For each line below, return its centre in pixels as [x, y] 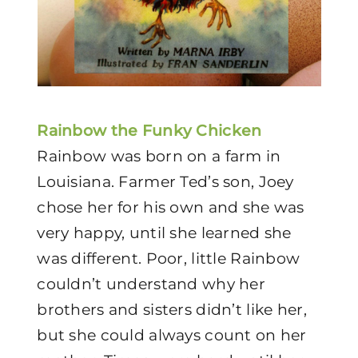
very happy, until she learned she [164, 233]
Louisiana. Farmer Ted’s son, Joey [165, 182]
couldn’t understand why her [151, 284]
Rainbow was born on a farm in [159, 156]
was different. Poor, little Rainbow [169, 259]
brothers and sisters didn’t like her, [172, 310]
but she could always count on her [172, 335]
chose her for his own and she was [171, 207]
